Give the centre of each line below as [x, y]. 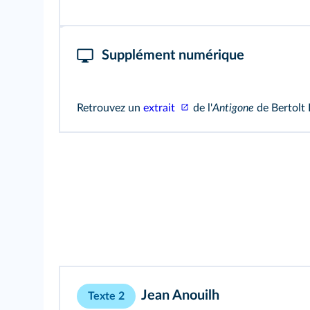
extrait [161, 108]
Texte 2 [106, 297]
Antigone [233, 108]
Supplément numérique [173, 55]
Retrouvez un [110, 108]
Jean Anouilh [180, 296]
